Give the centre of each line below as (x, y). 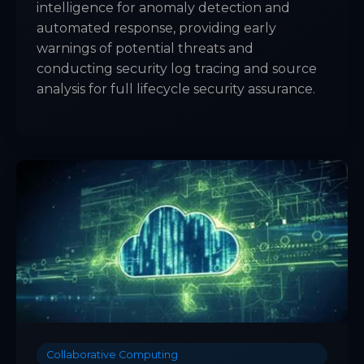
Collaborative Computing (112, 355)
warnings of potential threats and (145, 49)
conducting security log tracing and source (177, 69)
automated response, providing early (156, 28)
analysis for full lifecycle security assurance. (176, 89)
